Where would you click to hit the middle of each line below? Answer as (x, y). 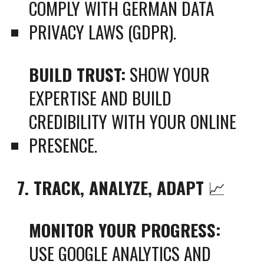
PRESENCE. (63, 145)
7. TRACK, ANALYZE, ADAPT (111, 187)
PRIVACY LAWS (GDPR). (103, 32)
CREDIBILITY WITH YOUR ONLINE (133, 121)
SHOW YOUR (168, 74)
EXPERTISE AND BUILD (100, 98)
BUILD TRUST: (77, 74)
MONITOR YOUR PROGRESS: (125, 230)
